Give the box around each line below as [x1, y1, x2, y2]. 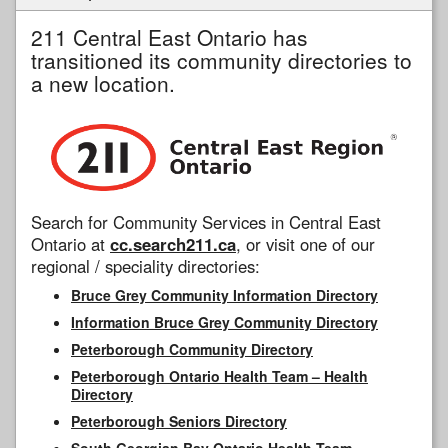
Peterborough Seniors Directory [71, 410, 287, 431]
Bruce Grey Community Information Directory [71, 284, 378, 305]
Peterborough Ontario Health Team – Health [71, 365, 368, 386]
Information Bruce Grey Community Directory [71, 311, 378, 332]
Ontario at [31, 231, 110, 256]
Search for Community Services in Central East [31, 209, 381, 234]
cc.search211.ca [110, 231, 236, 256]
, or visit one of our [236, 231, 375, 256]
